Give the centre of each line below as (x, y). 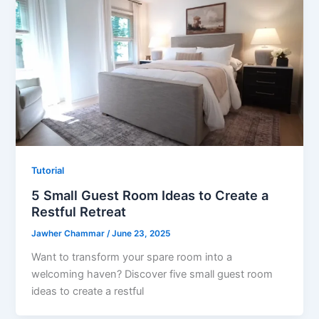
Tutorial (48, 171)
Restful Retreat (79, 211)
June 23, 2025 (141, 233)
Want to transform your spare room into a (132, 257)
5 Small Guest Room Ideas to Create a (150, 195)
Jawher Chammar (69, 233)
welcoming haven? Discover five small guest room (152, 274)
